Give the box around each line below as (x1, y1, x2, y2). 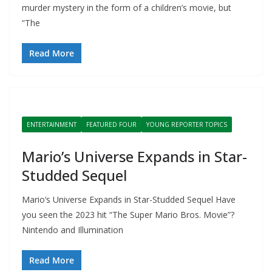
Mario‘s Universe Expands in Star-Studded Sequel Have (22, 194, 236, 205)
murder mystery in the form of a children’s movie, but (22, 2, 231, 13)
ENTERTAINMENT (27, 120, 76, 129)
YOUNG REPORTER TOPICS (146, 120, 227, 129)
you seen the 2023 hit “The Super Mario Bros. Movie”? (22, 209, 234, 220)
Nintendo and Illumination (22, 224, 123, 236)
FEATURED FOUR (86, 120, 137, 129)
